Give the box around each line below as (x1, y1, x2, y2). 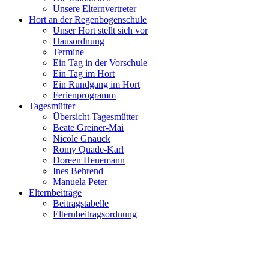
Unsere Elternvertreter (53, 4, 136, 14)
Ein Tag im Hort (53, 68, 115, 79)
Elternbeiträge (29, 187, 82, 198)
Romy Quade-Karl (53, 144, 124, 154)
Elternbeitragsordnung (53, 209, 137, 219)
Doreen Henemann (53, 155, 125, 165)
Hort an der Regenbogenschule (29, 14, 147, 25)
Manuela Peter (53, 177, 107, 187)
